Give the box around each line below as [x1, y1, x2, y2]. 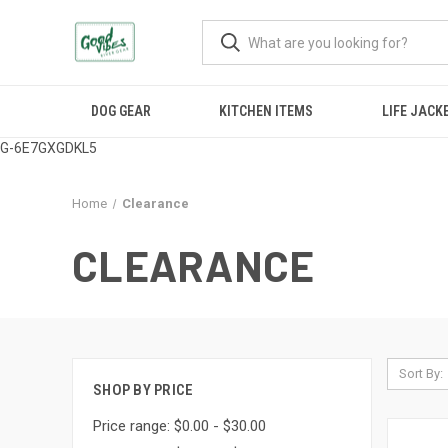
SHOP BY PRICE [93, 381, 194, 399]
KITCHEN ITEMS [219, 103, 314, 119]
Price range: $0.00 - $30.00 [93, 416, 266, 435]
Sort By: [398, 366, 443, 381]
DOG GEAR [91, 103, 152, 119]
